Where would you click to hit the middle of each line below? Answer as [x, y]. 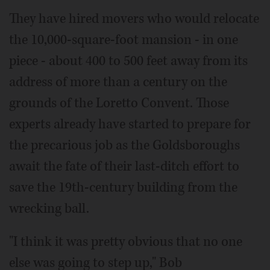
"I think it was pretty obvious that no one [126, 241]
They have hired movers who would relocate [134, 18]
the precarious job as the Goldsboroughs [124, 145]
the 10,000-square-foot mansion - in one [124, 39]
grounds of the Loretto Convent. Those [119, 103]
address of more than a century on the [118, 82]
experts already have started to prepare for [130, 124]
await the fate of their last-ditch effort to [124, 166]
